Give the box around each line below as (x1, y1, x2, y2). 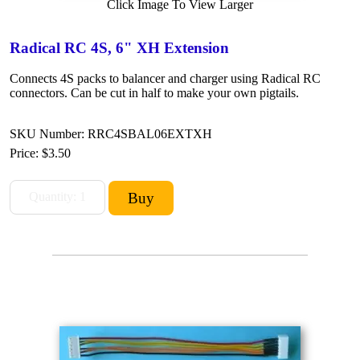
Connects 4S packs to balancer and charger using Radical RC (10, 71, 321, 85)
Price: (10, 145, 42, 160)
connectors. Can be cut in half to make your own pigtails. (10, 85, 299, 100)
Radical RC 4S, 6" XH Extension (10, 39, 229, 56)
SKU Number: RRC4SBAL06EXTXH (10, 126, 212, 141)
